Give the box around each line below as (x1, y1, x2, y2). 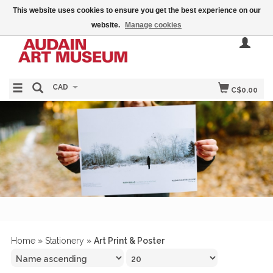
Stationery (45, 236, 84, 246)
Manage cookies (125, 21, 182, 29)
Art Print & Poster (94, 236, 165, 246)
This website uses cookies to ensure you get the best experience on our (12, 6, 261, 15)
